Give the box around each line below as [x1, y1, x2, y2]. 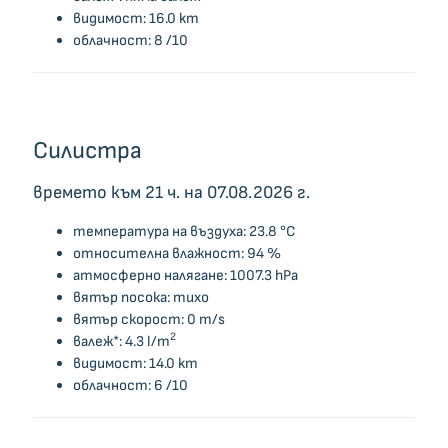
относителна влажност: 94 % [72, 243, 281, 263]
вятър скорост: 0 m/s [72, 309, 225, 329]
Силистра [32, 135, 142, 165]
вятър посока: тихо [72, 287, 209, 307]
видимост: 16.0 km [72, 8, 199, 28]
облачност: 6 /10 [72, 375, 188, 395]
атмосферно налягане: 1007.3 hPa [72, 265, 298, 285]
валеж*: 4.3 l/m [72, 331, 170, 351]
